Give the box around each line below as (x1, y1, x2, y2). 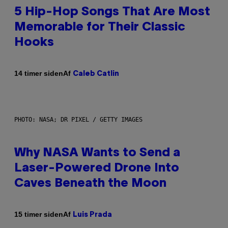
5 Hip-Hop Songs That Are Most (14, 6, 210, 18)
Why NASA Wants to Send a (14, 147, 180, 159)
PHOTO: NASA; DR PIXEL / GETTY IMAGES (14, 116, 142, 123)
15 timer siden (14, 210, 63, 219)
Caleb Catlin (73, 70, 119, 77)
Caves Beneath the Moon (14, 178, 166, 189)
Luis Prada (73, 211, 112, 218)
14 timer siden (14, 69, 63, 78)
